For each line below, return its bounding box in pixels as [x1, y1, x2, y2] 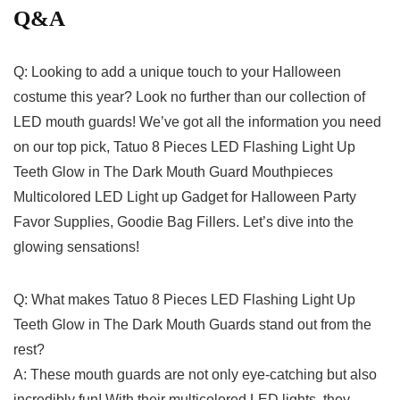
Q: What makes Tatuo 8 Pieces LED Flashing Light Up [13, 292, 355, 308]
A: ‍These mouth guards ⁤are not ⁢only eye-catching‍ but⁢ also [13, 367, 377, 383]
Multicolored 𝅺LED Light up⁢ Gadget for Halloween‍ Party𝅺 [13, 189, 356, 205]
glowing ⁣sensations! [13, 239, 139, 255]
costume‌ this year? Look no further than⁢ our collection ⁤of [13, 89, 365, 105]
